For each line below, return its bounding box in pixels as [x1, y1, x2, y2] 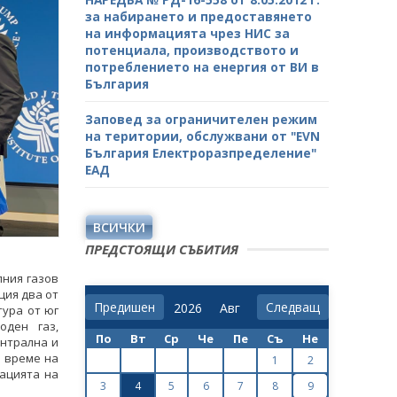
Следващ [266, 299, 320, 316]
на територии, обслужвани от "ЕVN [85, 128, 320, 145]
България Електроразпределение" [85, 144, 316, 162]
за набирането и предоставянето [85, 8, 312, 26]
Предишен [94, 299, 155, 316]
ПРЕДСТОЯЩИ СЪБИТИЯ [85, 240, 238, 259]
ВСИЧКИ [93, 219, 145, 237]
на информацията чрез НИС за [85, 25, 290, 43]
